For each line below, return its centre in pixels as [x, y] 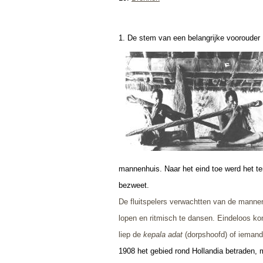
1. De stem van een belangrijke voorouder [189, 38]
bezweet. [134, 185]
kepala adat [163, 234]
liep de [131, 234]
